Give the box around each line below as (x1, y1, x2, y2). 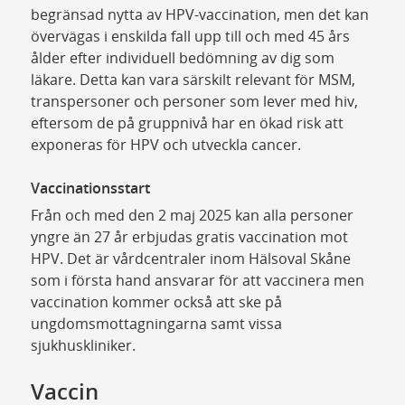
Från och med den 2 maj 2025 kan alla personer (30, 204, 353, 225)
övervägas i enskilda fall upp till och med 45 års (30, 25, 350, 46)
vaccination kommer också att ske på (30, 291, 282, 312)
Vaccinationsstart (30, 177, 150, 198)
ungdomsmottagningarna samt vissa (30, 313, 282, 334)
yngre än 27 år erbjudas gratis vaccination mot (30, 226, 348, 247)
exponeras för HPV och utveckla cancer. (30, 134, 301, 155)
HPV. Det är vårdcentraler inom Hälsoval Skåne (30, 248, 351, 268)
